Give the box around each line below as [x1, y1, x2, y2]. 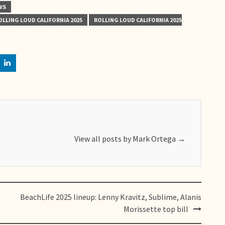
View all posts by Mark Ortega [74, 133, 177, 144]
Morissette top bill [123, 203, 188, 214]
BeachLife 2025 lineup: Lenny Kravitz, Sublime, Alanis [20, 191, 201, 202]
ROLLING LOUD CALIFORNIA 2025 [94, 16, 182, 24]
